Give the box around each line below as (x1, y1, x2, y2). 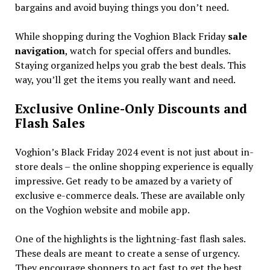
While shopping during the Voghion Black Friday (14, 29, 228, 43)
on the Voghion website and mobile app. (14, 202, 190, 216)
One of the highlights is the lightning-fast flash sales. (14, 231, 245, 245)
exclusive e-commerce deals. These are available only (14, 188, 245, 202)
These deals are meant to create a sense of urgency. (14, 246, 239, 260)
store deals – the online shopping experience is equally (14, 159, 253, 173)
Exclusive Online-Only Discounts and (14, 99, 247, 117)
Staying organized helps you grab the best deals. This (14, 58, 246, 72)
